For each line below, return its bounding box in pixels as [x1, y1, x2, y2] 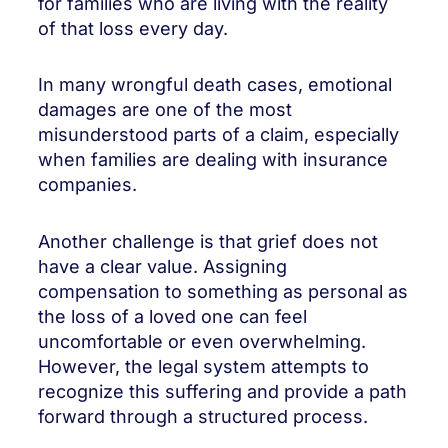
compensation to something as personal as [38, 280, 408, 302]
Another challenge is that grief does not [38, 230, 378, 252]
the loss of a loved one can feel [38, 305, 307, 327]
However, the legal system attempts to [38, 355, 369, 377]
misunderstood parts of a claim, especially [38, 124, 399, 145]
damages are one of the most [38, 99, 292, 120]
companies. [38, 174, 137, 195]
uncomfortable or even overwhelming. [38, 330, 366, 352]
